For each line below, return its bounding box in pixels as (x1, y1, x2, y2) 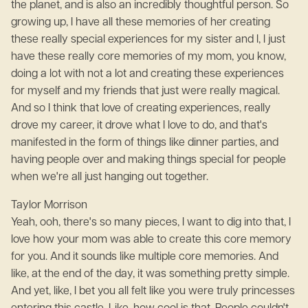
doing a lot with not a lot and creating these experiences (11, 69, 284, 80)
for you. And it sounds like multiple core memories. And (11, 252, 278, 263)
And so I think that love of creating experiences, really (11, 103, 271, 114)
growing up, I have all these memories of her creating (11, 17, 270, 28)
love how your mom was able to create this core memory (11, 234, 291, 245)
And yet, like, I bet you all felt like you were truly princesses (11, 286, 295, 297)
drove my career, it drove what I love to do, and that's (11, 120, 267, 131)
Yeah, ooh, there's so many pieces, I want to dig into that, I (11, 217, 291, 228)
